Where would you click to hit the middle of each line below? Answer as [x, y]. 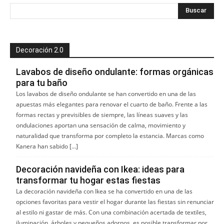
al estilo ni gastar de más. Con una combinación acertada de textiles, [111, 212]
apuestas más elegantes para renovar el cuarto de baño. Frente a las [112, 104]
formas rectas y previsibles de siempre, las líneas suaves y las [102, 114]
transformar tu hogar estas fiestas [88, 180]
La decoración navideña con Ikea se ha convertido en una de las [104, 191]
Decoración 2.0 [40, 50]
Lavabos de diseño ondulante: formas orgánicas [115, 71]
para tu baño [42, 82]
